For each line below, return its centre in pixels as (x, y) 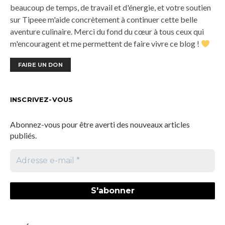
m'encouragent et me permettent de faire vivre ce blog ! (105, 44)
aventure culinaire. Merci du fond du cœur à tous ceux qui (107, 32)
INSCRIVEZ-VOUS (42, 100)
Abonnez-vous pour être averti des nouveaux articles (100, 125)
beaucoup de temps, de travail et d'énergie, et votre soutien (110, 8)
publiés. (23, 136)
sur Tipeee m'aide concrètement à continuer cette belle (104, 20)
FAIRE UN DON (40, 65)
